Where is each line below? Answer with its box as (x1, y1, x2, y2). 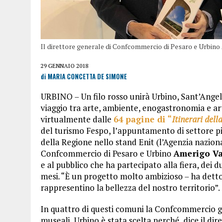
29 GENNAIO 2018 (41, 62, 88, 69)
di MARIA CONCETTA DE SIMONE (41, 72, 127, 81)
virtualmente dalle (41, 113, 113, 125)
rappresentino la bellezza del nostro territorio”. (41, 182, 220, 193)
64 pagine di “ (113, 113, 172, 125)
